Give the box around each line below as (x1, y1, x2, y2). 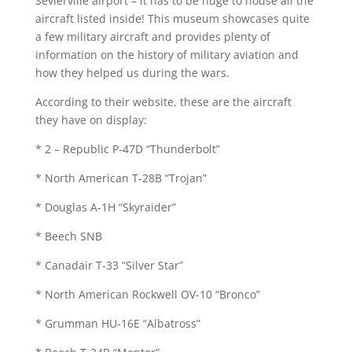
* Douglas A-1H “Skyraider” (35, 199, 176, 214)
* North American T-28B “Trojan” (35, 170, 207, 185)
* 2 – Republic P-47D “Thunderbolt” (35, 141, 220, 156)
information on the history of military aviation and (35, 46, 299, 62)
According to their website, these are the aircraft (35, 93, 291, 109)
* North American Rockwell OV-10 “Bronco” (35, 286, 260, 302)
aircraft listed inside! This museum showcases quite (35, 10, 310, 26)
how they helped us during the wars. (35, 64, 229, 80)
